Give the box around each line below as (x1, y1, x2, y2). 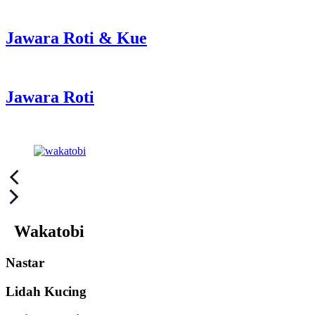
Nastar (6, 255, 44, 271)
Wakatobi (6, 222, 93, 241)
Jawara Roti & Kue (6, 28, 147, 47)
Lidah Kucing (6, 283, 86, 299)
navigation (5, 187, 81, 206)
